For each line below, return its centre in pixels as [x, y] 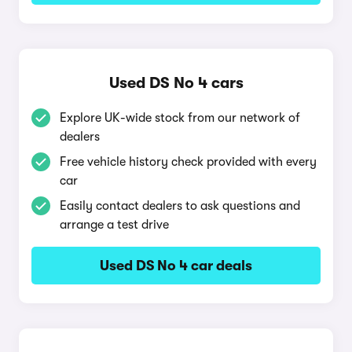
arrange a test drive [114, 225]
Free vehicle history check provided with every [188, 162]
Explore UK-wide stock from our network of [180, 118]
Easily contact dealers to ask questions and [180, 206]
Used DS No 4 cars [176, 83]
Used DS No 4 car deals [176, 266]
